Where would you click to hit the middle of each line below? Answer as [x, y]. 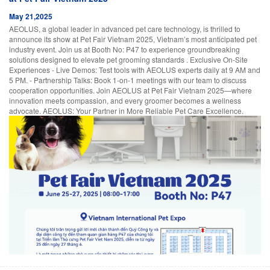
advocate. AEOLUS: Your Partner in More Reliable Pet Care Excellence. [126, 110]
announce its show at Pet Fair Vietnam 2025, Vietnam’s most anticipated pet [133, 39]
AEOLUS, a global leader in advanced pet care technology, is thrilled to [125, 28]
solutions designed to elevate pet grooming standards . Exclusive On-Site [128, 59]
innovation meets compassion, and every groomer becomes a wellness [125, 100]
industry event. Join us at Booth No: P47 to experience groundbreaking [124, 49]
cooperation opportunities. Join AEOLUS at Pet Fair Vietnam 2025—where [130, 90]
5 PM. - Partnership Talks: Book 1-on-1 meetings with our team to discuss [128, 80]
